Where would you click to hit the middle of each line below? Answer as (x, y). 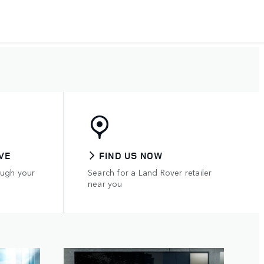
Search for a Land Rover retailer (150, 172)
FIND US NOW (131, 156)
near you (105, 183)
